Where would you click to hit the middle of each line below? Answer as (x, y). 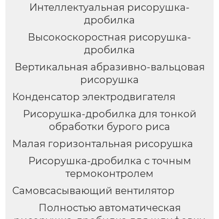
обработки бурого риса (109, 127)
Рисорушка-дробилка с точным (109, 161)
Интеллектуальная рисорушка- (109, 8)
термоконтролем (109, 173)
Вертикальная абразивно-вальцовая (109, 67)
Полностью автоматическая (109, 208)
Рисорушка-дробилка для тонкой (109, 114)
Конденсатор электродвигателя (94, 97)
